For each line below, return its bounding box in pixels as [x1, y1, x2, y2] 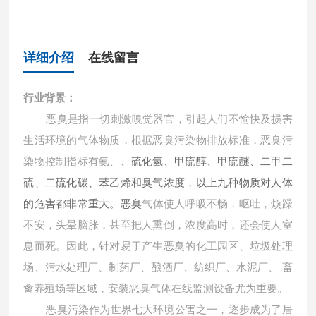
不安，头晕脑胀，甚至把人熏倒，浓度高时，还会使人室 [23, 219, 293, 231]
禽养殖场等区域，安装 [23, 283, 130, 294]
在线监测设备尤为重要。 [171, 283, 288, 294]
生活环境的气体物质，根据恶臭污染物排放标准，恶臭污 [23, 135, 293, 146]
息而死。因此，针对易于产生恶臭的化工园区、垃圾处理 [23, 241, 293, 252]
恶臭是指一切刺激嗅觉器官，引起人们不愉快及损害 [46, 114, 293, 125]
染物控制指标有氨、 [23, 156, 121, 167]
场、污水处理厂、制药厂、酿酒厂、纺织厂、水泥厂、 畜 [23, 262, 293, 273]
